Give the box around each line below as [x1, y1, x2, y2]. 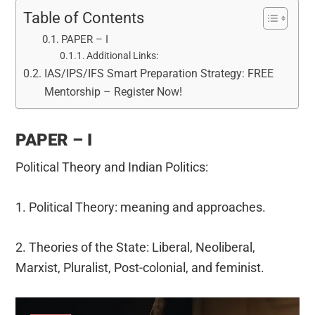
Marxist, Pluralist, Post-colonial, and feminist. [15, 260, 265, 276]
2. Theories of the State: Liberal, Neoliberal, [15, 240, 256, 255]
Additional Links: [86, 50, 159, 62]
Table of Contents [23, 9, 145, 27]
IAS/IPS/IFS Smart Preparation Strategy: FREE [44, 67, 274, 81]
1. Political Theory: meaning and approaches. [15, 200, 266, 215]
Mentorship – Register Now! [44, 85, 182, 99]
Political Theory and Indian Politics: [15, 160, 209, 175]
